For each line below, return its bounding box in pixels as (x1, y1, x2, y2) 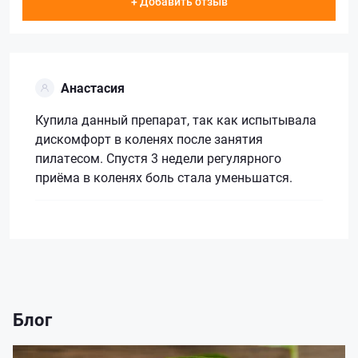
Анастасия (61, 79, 125, 97)
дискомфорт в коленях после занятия (35, 130, 263, 148)
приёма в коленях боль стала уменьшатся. (35, 169, 292, 186)
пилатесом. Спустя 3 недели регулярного (35, 149, 281, 167)
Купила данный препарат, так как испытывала (35, 111, 316, 129)
